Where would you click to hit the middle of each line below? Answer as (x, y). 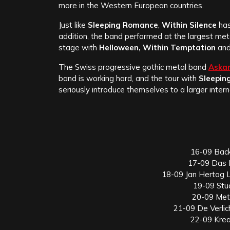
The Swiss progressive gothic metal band (133, 67)
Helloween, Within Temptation (157, 48)
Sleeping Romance (123, 25)
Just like (73, 25)
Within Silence (189, 25)
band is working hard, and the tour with (129, 79)
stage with (79, 48)
